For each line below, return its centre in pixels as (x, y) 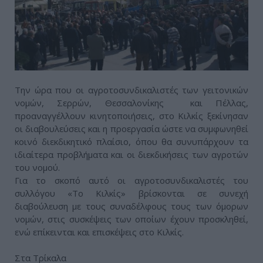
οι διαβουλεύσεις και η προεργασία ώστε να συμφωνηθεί (131, 129)
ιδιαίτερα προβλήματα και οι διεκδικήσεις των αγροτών (131, 155)
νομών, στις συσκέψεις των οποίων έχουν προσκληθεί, (131, 219)
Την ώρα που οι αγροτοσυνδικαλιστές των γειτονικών (131, 90)
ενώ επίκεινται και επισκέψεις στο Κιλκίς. (99, 232)
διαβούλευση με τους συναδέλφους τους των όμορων (131, 206)
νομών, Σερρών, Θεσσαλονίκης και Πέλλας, (131, 103)
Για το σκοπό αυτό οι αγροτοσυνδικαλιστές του (131, 181)
